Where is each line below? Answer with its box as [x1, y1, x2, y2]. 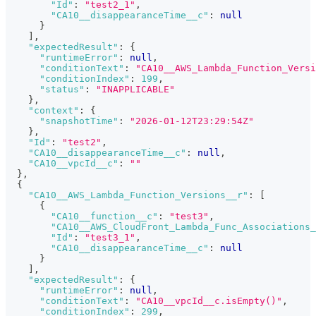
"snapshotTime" [39, 116, 119, 127]
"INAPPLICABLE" [96, 84, 175, 95]
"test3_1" [85, 232, 135, 243]
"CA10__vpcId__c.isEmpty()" [135, 296, 282, 307]
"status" [39, 84, 85, 95]
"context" [28, 105, 79, 116]
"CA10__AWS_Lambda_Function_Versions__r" [28, 190, 248, 201]
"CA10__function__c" [51, 211, 158, 222]
